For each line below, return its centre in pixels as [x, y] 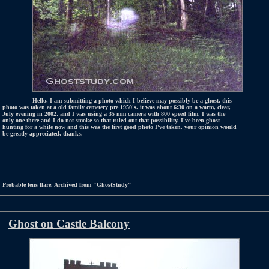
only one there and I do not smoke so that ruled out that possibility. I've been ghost [111, 120]
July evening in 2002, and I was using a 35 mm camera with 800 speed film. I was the [114, 114]
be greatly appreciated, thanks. [43, 134]
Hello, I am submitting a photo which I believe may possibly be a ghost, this [132, 101]
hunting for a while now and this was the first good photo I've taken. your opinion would [119, 127]
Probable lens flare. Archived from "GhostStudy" [67, 185]
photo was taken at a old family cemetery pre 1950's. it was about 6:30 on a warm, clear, [116, 107]
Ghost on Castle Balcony [69, 224]
